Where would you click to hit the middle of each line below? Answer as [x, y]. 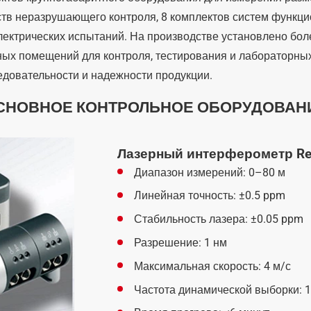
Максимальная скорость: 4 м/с [212, 266]
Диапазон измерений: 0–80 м [209, 172]
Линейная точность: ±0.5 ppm [209, 196]
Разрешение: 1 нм [180, 243]
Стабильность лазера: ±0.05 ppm [218, 219]
